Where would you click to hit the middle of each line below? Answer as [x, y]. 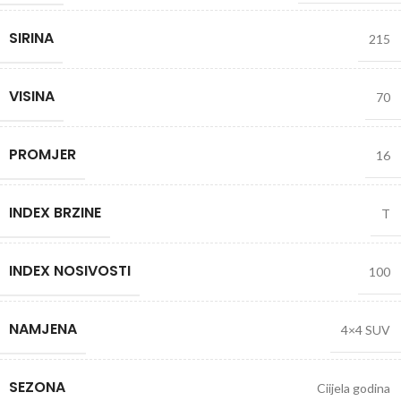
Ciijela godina [354, 388]
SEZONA [37, 388]
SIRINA [31, 38]
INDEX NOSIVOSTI [70, 271]
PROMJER [43, 155]
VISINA [32, 97]
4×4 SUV [366, 330]
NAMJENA [43, 329]
